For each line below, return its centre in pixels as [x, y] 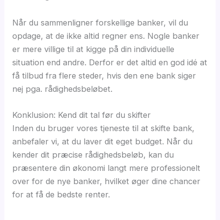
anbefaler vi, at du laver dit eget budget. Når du [103, 141]
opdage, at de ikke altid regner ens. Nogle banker [106, 36]
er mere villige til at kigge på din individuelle [94, 49]
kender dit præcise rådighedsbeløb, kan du [93, 154]
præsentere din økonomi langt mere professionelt [107, 168]
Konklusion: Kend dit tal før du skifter [82, 115]
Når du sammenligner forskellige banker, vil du [100, 22]
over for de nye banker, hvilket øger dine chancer [107, 181]
